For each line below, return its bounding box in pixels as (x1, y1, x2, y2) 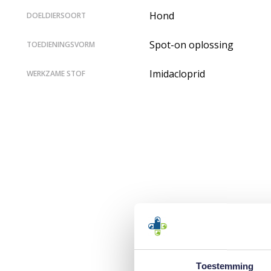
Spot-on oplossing (149, 38, 233, 51)
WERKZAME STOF (27, 68, 85, 79)
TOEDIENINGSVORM (27, 39, 95, 50)
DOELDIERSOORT (27, 10, 86, 21)
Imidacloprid (149, 67, 205, 80)
